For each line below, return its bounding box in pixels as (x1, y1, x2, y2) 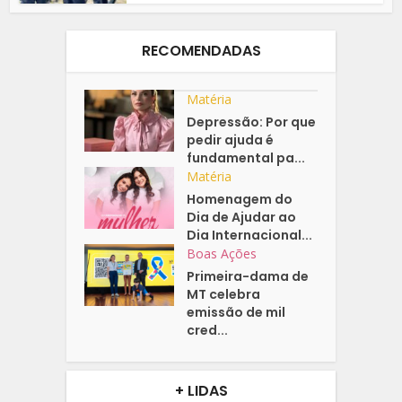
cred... (187, 321, 229, 340)
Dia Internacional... (187, 226, 313, 245)
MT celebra (187, 285, 261, 304)
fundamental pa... (187, 149, 306, 168)
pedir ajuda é (187, 131, 275, 150)
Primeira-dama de (187, 267, 310, 286)
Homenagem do (187, 190, 293, 209)
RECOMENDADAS (141, 40, 261, 62)
